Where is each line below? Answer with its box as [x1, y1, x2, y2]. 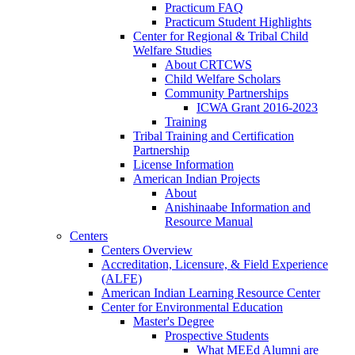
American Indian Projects [133, 172, 260, 186]
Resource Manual [165, 215, 253, 229]
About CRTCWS [165, 58, 252, 72]
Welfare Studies [133, 44, 212, 58]
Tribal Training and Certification [133, 129, 294, 143]
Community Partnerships [165, 86, 288, 101]
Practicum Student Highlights [165, 15, 311, 29]
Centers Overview [101, 243, 193, 258]
